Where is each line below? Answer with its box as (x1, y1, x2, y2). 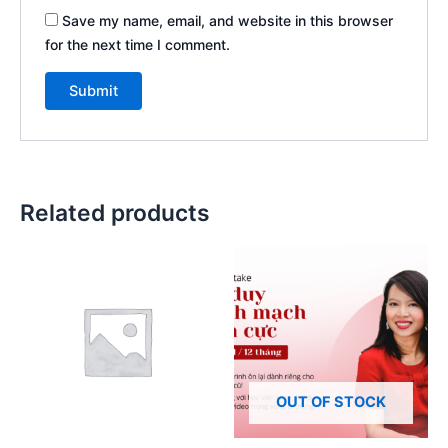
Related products (20, 199, 210, 228)
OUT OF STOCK (276, 392, 386, 411)
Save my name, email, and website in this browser (62, 12, 394, 30)
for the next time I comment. (45, 36, 231, 54)
